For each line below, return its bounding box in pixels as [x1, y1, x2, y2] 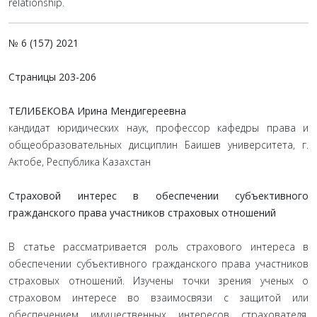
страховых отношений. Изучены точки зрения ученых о [8, 274, 309, 287]
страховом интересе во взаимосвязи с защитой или [8, 291, 309, 304]
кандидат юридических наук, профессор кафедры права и [8, 121, 309, 134]
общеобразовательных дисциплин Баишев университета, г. [8, 138, 309, 151]
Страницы [8, 70, 59, 83]
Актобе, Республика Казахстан [8, 155, 151, 168]
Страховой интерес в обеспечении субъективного [8, 189, 309, 202]
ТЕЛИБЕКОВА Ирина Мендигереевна [8, 104, 186, 117]
